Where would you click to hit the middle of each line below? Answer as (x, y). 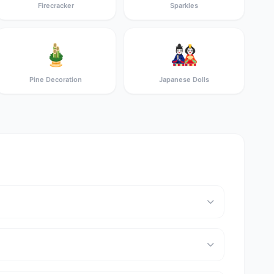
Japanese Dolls (184, 80)
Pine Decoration (56, 80)
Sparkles (184, 6)
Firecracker (56, 6)
